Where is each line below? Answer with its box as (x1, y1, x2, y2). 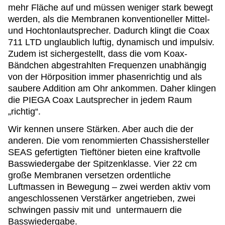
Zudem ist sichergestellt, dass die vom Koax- (8, 49, 187, 59)
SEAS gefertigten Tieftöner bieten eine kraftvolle (8, 147, 200, 158)
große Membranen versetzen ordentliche (8, 170, 171, 181)
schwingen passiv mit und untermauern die (8, 205, 182, 215)
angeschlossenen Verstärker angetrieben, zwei (8, 193, 195, 204)
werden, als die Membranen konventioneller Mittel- (8, 14, 210, 25)
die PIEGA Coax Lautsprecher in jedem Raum (8, 95, 192, 105)
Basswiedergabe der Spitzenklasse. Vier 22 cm (8, 159, 197, 169)
